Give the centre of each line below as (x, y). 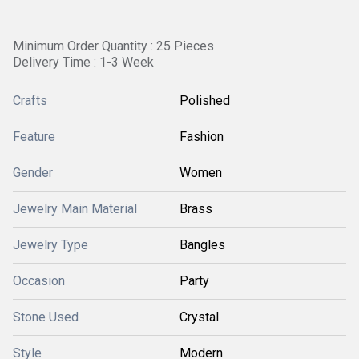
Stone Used (46, 317)
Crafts (30, 101)
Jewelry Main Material (75, 209)
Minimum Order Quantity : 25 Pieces (113, 46)
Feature (34, 137)
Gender (33, 173)
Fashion (202, 137)
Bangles (202, 245)
